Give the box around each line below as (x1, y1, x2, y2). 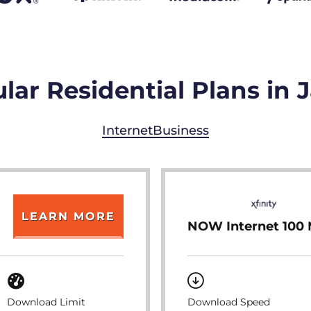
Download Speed (187, 296, 270, 308)
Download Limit (7, 296, 86, 308)
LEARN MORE (22, 210, 115, 223)
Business (153, 123, 209, 138)
